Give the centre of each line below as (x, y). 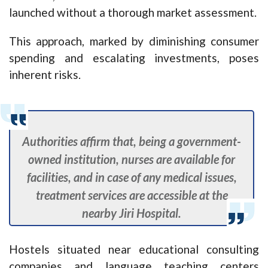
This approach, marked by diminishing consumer (134, 41)
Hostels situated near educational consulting (134, 249)
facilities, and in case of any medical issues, (132, 177)
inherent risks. (45, 75)
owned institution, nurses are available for (132, 159)
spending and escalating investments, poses (134, 58)
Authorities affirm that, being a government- (132, 141)
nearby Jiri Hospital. (132, 213)
